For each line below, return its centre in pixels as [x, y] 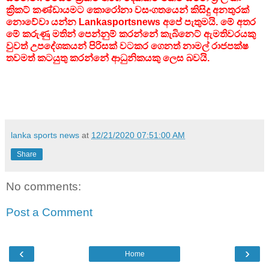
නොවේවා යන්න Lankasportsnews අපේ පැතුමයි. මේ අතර [131, 22]
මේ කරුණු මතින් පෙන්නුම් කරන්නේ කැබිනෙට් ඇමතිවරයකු [131, 34]
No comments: [44, 186]
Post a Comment [49, 213]
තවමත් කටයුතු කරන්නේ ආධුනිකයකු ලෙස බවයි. [108, 58]
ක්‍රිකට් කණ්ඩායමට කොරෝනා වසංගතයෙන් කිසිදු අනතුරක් [128, 10]
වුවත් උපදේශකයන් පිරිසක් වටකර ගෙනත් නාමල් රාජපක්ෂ [127, 46]
